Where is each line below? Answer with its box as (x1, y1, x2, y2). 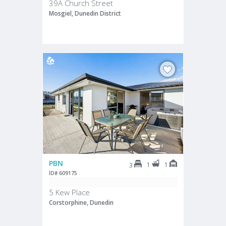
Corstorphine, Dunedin (49, 198, 114, 207)
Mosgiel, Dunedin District (49, 9, 121, 18)
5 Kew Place (49, 187, 90, 198)
